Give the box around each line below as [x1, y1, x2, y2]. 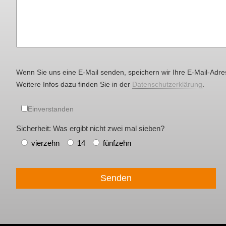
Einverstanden [28, 104, 74, 113]
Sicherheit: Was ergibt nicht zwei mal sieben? [16, 124, 164, 133]
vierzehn [31, 138, 60, 147]
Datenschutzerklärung [132, 80, 202, 88]
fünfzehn [103, 138, 131, 147]
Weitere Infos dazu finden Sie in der [16, 80, 132, 88]
